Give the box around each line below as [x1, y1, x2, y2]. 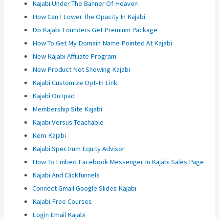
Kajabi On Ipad [32, 91, 75, 101]
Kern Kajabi [32, 131, 66, 140]
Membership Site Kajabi [32, 105, 103, 114]
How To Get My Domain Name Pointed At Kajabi [32, 39, 173, 48]
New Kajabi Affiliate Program [32, 52, 117, 61]
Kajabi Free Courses [32, 197, 92, 206]
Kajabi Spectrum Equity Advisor [32, 144, 125, 153]
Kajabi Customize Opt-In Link [32, 78, 118, 88]
